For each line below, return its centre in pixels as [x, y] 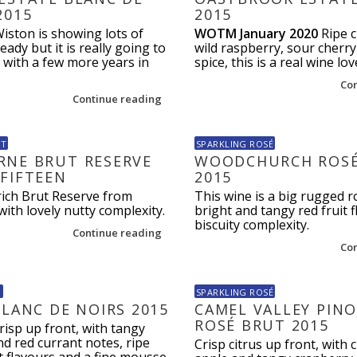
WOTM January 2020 [256, 33]
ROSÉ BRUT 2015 [261, 325]
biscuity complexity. [251, 225]
